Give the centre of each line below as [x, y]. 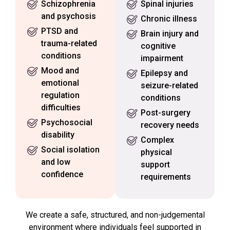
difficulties [61, 107]
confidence [62, 174]
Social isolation [70, 149]
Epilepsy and [164, 73]
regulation [60, 95]
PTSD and [60, 31]
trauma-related [69, 43]
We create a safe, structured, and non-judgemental [115, 215]
